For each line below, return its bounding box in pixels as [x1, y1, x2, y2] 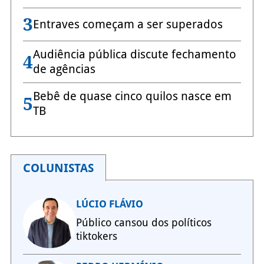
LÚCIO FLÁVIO [75, 198, 143, 210]
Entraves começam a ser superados [32, 17, 223, 32]
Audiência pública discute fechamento [32, 47, 236, 62]
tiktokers [75, 230, 117, 243]
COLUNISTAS [22, 161, 94, 176]
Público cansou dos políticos [75, 216, 212, 229]
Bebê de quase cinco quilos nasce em [32, 89, 232, 104]
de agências [32, 62, 95, 77]
